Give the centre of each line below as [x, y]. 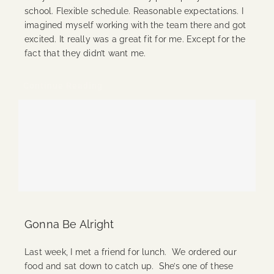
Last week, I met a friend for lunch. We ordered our [130, 252]
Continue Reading [63, 86]
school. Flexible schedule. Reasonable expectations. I [134, 11]
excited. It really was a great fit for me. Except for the [135, 39]
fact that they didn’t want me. [86, 54]
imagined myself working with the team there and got [135, 25]
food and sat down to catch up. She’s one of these [129, 266]
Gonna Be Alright [69, 224]
